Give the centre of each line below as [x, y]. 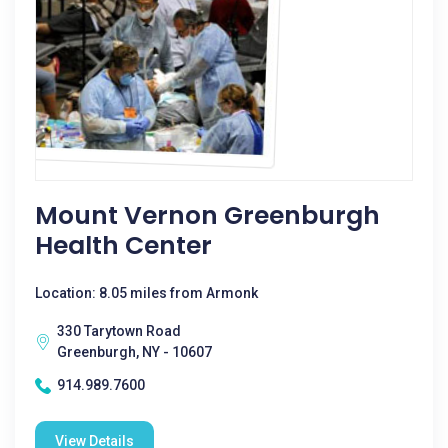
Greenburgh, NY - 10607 [134, 352]
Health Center [123, 245]
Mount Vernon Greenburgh [207, 215]
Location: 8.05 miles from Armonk [146, 293]
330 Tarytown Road [119, 331]
